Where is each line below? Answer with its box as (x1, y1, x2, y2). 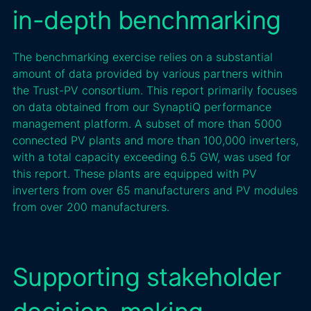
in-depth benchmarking (12, 4, 294, 35)
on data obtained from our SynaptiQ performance (12, 99, 271, 114)
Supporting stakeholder (12, 261, 281, 292)
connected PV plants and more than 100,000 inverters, (12, 133, 299, 147)
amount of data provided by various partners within (12, 66, 283, 81)
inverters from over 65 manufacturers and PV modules (12, 183, 298, 197)
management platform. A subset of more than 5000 (12, 116, 282, 131)
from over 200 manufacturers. (12, 199, 169, 214)
